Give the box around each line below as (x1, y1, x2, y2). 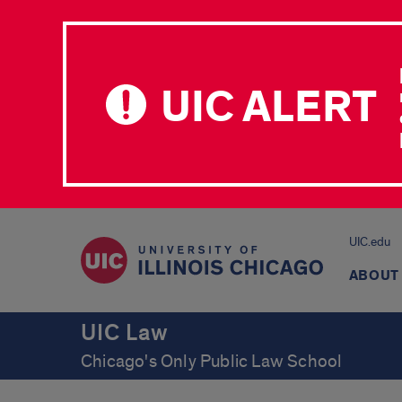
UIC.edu (348, 234, 390, 249)
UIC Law (81, 319, 169, 347)
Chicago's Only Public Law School (81, 351, 343, 372)
